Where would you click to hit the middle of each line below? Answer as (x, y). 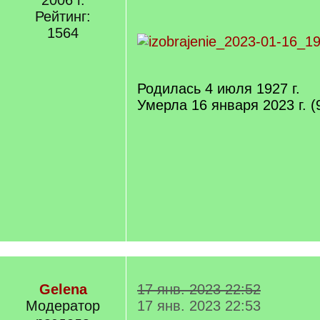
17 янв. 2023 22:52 (199, 289)
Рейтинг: (63, 16)
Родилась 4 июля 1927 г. (219, 89)
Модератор (63, 306)
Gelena (63, 289)
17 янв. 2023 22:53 (199, 306)
